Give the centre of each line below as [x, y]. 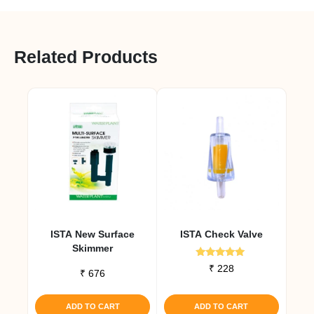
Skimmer [93, 248]
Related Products [86, 56]
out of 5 [221, 284]
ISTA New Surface [93, 234]
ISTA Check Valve [221, 234]
